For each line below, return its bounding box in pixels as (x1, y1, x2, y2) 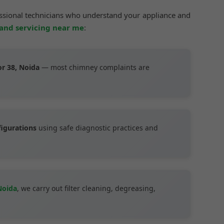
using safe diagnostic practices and (36, 123, 158, 132)
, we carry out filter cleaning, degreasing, (17, 183, 156, 193)
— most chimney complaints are (39, 62, 150, 72)
